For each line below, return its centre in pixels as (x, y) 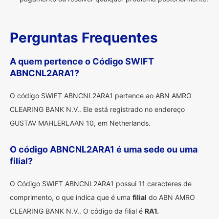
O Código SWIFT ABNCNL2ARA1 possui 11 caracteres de (101, 184)
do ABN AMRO (171, 197)
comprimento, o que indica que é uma (71, 197)
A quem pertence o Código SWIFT (82, 61)
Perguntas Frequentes (84, 38)
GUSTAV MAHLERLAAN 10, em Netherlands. (80, 123)
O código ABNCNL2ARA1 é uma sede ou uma (104, 149)
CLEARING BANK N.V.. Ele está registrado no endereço (97, 109)
